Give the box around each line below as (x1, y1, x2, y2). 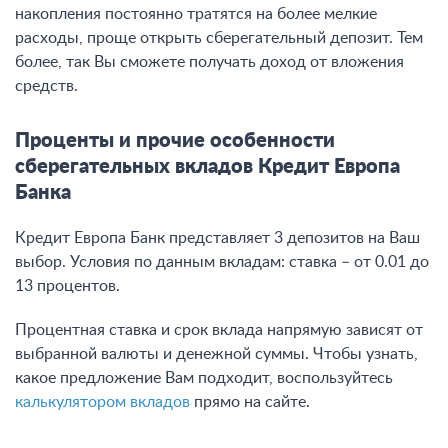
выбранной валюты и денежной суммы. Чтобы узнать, (15, 346, 418, 362)
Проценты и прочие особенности (15, 131, 335, 151)
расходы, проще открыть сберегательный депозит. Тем (15, 30, 423, 46)
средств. (15, 78, 78, 94)
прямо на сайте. (190, 394, 310, 410)
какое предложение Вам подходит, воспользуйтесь (15, 370, 393, 386)
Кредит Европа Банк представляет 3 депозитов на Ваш (15, 230, 420, 246)
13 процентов (15, 278, 116, 294)
